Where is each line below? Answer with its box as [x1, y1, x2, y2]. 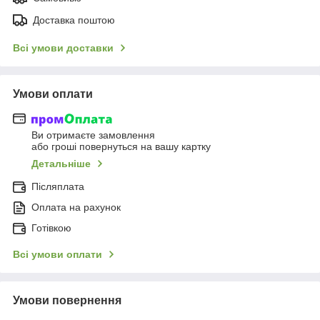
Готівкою [31, 222, 71, 234]
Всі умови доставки [13, 41, 114, 54]
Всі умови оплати [13, 249, 102, 261]
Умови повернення [13, 294, 121, 307]
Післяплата [31, 181, 84, 193]
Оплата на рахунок [31, 201, 121, 214]
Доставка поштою [33, 14, 115, 26]
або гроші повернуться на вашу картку [31, 141, 211, 153]
